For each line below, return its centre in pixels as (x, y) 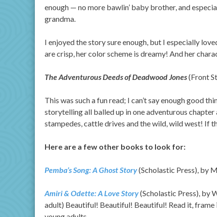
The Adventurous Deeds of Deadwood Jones (116, 77)
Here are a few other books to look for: (115, 147)
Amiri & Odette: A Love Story (92, 193)
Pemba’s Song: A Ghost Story (91, 170)
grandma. (60, 19)
